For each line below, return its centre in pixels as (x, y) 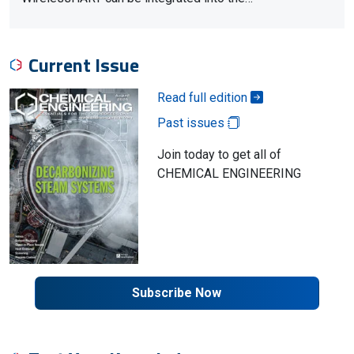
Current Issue (84, 65)
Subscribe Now (177, 292)
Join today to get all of (219, 154)
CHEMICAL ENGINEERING (229, 173)
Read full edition (203, 98)
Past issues (192, 123)
